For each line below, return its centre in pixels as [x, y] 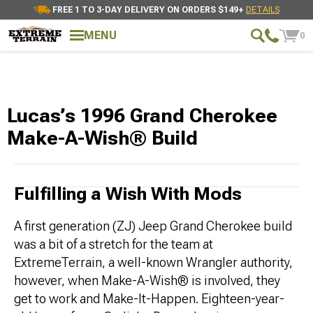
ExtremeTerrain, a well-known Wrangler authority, [153, 263]
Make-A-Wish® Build [102, 138]
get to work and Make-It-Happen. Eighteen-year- [149, 299]
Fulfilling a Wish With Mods [128, 194]
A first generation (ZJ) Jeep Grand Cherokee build [153, 226]
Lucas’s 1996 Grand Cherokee [142, 116]
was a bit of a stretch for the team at [114, 245]
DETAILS [263, 10]
